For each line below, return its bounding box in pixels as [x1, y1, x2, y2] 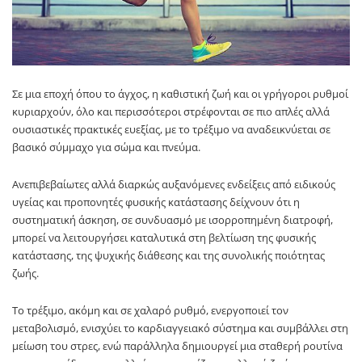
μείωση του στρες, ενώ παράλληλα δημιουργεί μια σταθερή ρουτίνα [12, 338, 343, 353]
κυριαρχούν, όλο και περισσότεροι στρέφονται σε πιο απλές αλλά [12, 103, 330, 119]
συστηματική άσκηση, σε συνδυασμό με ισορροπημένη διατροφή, [12, 212, 333, 227]
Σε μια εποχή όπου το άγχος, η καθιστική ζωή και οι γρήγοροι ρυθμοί [12, 86, 348, 101]
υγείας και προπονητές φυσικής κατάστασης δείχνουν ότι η [12, 194, 300, 209]
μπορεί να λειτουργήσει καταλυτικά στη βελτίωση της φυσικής [12, 229, 316, 245]
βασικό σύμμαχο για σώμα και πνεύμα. [12, 139, 200, 154]
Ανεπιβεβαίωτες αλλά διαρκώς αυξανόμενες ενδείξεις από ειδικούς [12, 176, 335, 192]
